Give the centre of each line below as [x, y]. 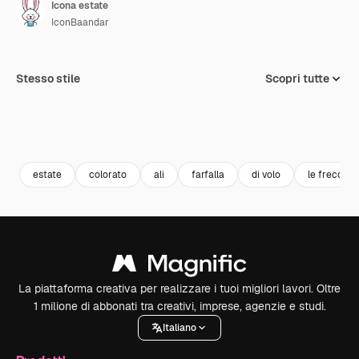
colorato [108, 174]
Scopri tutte [297, 79]
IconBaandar [80, 22]
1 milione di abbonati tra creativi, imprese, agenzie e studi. [179, 306]
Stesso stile [48, 79]
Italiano [179, 327]
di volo [266, 174]
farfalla [208, 174]
